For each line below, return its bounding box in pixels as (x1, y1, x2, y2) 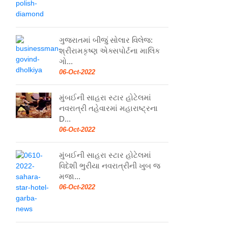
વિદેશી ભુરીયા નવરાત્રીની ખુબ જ (59, 161, 160, 170)
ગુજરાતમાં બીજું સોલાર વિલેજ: (59, 35, 153, 44)
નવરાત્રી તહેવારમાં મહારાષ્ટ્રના (59, 103, 158, 112)
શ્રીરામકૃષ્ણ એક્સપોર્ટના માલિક (59, 46, 160, 55)
